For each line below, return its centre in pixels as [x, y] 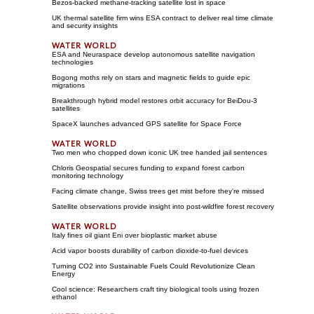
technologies [73, 62]
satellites [66, 108]
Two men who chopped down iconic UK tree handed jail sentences [159, 152]
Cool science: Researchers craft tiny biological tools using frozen [156, 289]
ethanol [64, 296]
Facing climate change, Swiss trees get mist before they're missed [158, 191]
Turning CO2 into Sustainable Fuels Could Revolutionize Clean [153, 266]
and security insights [85, 25]
